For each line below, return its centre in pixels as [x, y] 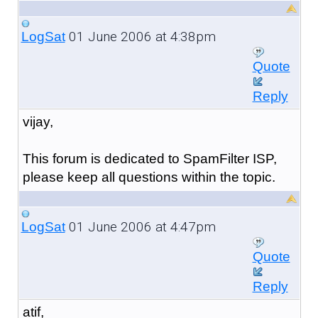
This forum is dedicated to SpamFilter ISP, [149, 158]
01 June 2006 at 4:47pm [140, 226]
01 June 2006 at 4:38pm [140, 36]
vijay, [38, 121]
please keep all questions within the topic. [149, 177]
